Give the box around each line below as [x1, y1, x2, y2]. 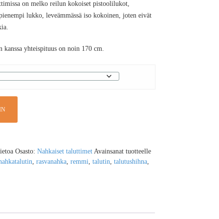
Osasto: [15, 148, 37, 155]
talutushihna [113, 158, 147, 166]
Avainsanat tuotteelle [93, 148, 151, 155]
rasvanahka [36, 158, 66, 166]
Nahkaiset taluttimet [37, 148, 92, 155]
